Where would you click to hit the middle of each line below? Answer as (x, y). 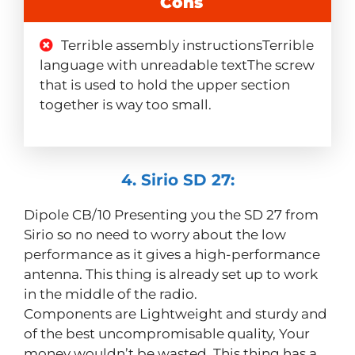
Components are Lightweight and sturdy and (176, 314)
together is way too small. (126, 105)
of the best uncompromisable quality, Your (167, 334)
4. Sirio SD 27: (177, 180)
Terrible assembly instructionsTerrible (187, 46)
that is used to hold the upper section (165, 85)
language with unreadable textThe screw (177, 65)
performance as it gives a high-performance (172, 255)
